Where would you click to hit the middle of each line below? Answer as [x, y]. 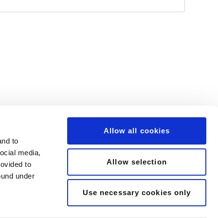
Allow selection [137, 162]
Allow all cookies [137, 131]
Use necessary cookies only [137, 192]
